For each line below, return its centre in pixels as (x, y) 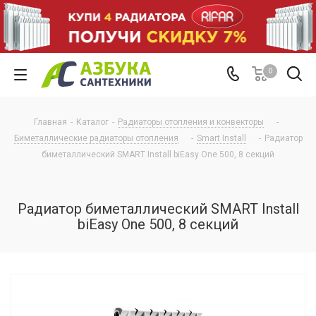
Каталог (92, 122)
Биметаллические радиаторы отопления (96, 138)
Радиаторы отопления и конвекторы (191, 122)
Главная (50, 122)
